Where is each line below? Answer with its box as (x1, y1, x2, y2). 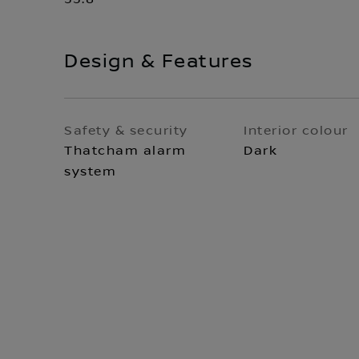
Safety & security (64, 123, 188, 138)
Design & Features (64, 50, 253, 73)
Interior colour (244, 123, 349, 138)
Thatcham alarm (64, 143, 186, 158)
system (64, 164, 116, 179)
